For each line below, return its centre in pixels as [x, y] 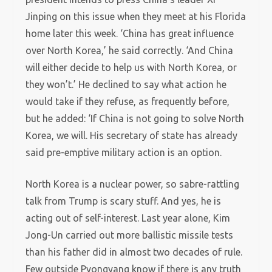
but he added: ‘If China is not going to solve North [135, 118]
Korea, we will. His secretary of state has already [132, 135]
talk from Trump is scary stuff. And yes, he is [124, 201]
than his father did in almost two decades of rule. [134, 252]
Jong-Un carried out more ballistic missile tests [130, 235]
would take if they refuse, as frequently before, [128, 101]
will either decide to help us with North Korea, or [131, 67]
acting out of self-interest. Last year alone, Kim [128, 218]
